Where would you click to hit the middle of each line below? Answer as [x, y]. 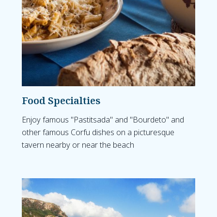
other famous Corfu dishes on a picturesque [98, 132]
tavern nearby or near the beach [78, 145]
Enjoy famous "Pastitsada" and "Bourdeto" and [103, 120]
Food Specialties [61, 101]
